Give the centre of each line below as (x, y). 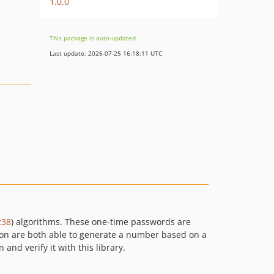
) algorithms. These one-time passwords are (101, 222)
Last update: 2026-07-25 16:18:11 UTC (106, 53)
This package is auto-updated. (94, 38)
